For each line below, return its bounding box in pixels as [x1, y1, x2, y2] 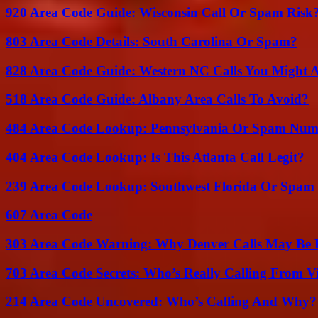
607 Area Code [6, 207, 92, 223]
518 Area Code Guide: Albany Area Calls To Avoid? [6, 92, 309, 107]
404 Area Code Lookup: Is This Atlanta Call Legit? [6, 149, 305, 165]
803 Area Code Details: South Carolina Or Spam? [6, 34, 297, 49]
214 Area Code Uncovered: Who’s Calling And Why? [6, 294, 317, 309]
